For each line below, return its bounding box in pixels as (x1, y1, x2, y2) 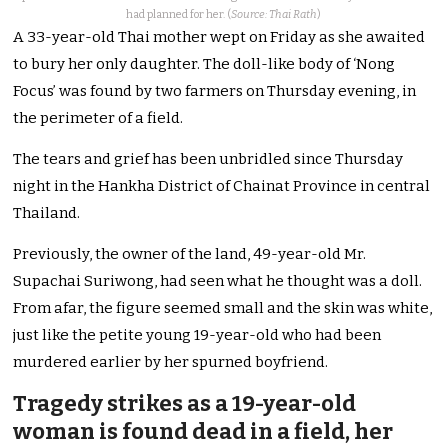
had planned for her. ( (126, 8, 232, 22)
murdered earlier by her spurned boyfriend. (13, 353, 329, 372)
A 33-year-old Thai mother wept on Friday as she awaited (13, 28, 426, 47)
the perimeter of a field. (13, 109, 184, 128)
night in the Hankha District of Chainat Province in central (13, 177, 431, 196)
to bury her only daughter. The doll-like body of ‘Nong (13, 55, 396, 74)
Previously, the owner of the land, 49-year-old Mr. (13, 245, 367, 264)
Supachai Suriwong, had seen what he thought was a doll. (13, 272, 423, 291)
